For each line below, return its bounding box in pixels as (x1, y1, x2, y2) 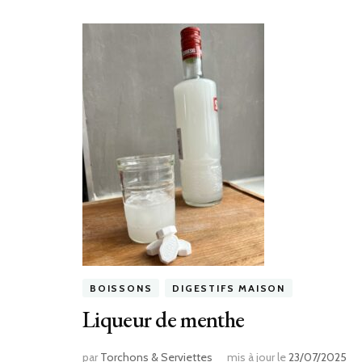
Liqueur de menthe (82, 305, 245, 335)
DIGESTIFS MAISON (172, 282, 286, 295)
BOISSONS (90, 282, 153, 295)
